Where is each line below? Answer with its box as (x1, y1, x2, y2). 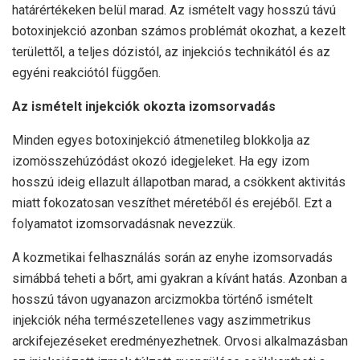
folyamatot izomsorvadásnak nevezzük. (12, 216, 235, 232)
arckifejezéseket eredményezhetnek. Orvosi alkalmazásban (12, 333, 348, 350)
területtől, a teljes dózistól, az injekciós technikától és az (12, 44, 330, 60)
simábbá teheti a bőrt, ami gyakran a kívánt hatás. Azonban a (12, 271, 347, 287)
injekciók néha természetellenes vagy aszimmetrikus (12, 313, 311, 329)
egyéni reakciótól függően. (12, 65, 161, 81)
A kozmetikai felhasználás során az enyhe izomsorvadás (12, 250, 333, 266)
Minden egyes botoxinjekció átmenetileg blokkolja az (12, 133, 310, 149)
